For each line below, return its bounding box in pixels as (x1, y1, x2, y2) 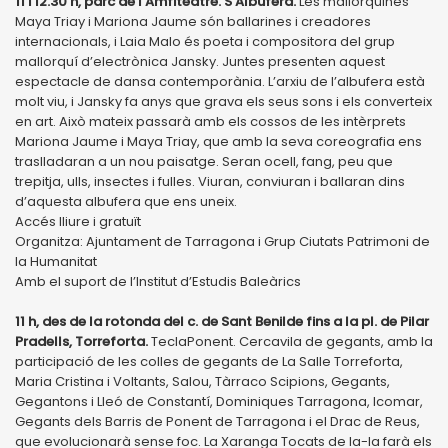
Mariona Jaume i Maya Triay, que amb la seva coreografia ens (15, 131, 422, 151)
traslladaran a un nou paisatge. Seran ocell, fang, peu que (15, 151, 393, 171)
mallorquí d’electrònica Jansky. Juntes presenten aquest (15, 51, 385, 71)
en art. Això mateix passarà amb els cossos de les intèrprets (15, 111, 406, 131)
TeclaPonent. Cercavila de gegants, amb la (148, 331, 433, 351)
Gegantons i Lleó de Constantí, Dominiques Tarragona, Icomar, (15, 391, 423, 411)
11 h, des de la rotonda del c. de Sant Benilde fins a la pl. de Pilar (15, 311, 429, 331)
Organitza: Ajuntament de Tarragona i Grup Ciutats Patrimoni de (15, 231, 430, 251)
